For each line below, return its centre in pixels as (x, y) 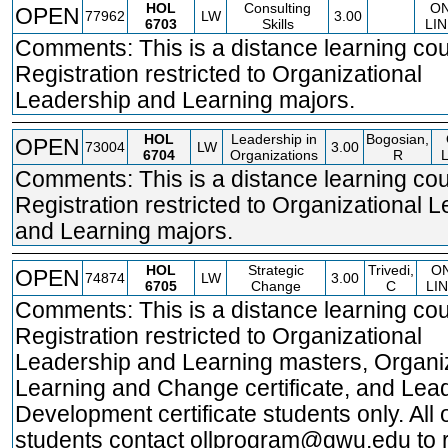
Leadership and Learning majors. (185, 100)
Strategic (276, 270)
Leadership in (274, 139)
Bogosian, (397, 139)
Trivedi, (390, 270)
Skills (277, 24)
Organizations (274, 155)
